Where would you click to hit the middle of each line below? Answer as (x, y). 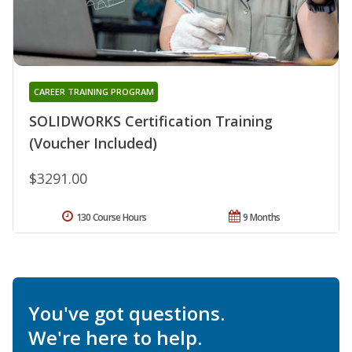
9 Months (262, 217)
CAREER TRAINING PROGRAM (93, 91)
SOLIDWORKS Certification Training (151, 121)
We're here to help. (115, 337)
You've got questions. (126, 313)
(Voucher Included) (93, 143)
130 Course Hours (111, 217)
